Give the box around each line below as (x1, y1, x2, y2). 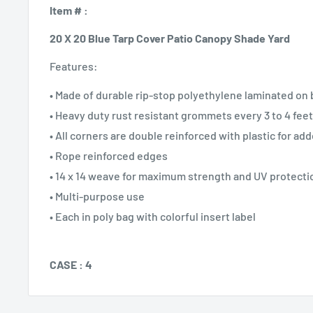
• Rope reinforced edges (50, 148, 168, 162)
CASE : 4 (50, 257, 92, 271)
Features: (50, 59, 98, 73)
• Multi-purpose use (50, 189, 145, 203)
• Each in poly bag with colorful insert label (50, 209, 256, 223)
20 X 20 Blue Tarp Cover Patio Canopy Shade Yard (50, 31, 290, 45)
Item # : (50, 3, 88, 17)
